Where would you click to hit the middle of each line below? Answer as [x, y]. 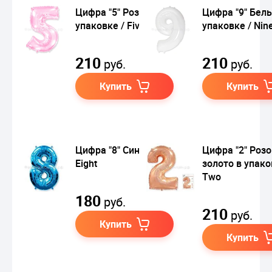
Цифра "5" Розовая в [122, 12]
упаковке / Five [110, 25]
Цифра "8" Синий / [116, 150]
